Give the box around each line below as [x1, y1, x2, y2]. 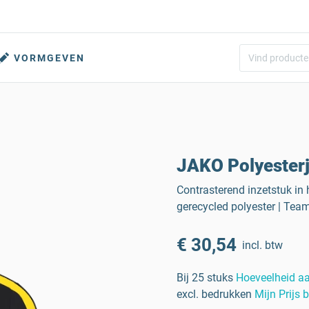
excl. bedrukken [177, 288, 252, 301]
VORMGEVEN [14, 52, 85, 63]
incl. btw [242, 238, 283, 252]
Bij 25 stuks [177, 271, 233, 284]
